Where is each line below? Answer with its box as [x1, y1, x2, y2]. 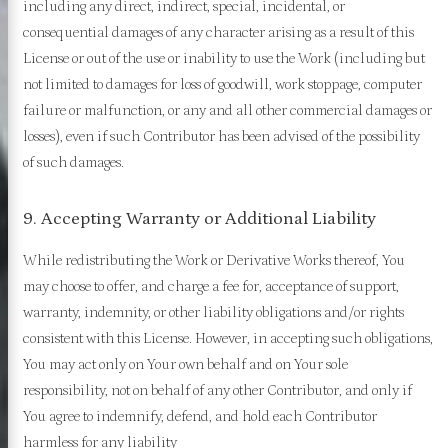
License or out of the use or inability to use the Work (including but [22, 49, 425, 67]
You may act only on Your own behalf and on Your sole [22, 355, 348, 373]
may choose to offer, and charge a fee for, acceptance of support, [22, 277, 399, 295]
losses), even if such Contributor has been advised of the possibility [22, 127, 420, 145]
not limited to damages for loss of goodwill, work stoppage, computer [22, 75, 422, 93]
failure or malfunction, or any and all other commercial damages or [22, 101, 432, 119]
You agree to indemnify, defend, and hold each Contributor [22, 407, 377, 425]
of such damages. [22, 153, 124, 171]
